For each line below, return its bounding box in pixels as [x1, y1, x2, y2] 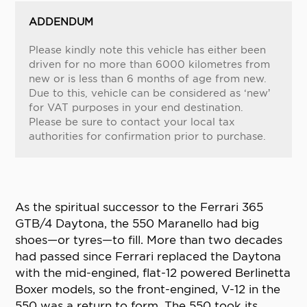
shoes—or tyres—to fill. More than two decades [15, 233, 283, 247]
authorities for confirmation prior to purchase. [29, 130, 267, 143]
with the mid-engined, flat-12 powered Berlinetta [15, 266, 291, 280]
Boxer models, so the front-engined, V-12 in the [15, 282, 281, 297]
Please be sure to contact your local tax [29, 116, 236, 129]
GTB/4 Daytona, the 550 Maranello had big [15, 217, 260, 231]
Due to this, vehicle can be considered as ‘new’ [29, 87, 271, 100]
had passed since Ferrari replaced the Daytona [15, 249, 282, 264]
